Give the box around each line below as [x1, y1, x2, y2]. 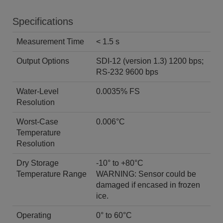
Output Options [16, 56, 69, 65]
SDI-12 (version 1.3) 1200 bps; [96, 56, 204, 65]
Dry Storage [16, 158, 59, 167]
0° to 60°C [96, 211, 134, 220]
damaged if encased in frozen [96, 180, 200, 189]
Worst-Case [16, 117, 58, 126]
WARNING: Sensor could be [96, 169, 196, 178]
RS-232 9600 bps [96, 67, 158, 76]
